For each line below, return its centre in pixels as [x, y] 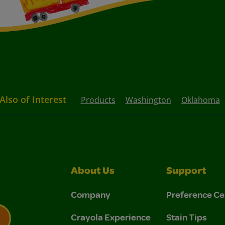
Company [91, 195]
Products [98, 100]
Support [186, 172]
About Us [93, 172]
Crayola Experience [111, 217]
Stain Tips [187, 217]
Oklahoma [200, 100]
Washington [148, 100]
